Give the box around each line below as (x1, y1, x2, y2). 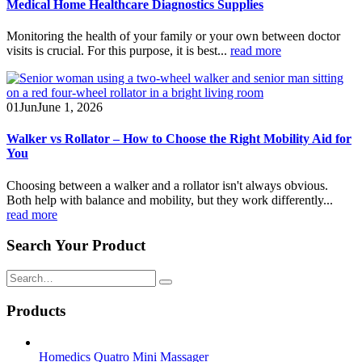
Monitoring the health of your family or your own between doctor (6, 29, 340, 44)
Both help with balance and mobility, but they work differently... (6, 192, 333, 207)
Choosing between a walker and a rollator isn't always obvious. (6, 178, 328, 192)
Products (6, 301, 65, 319)
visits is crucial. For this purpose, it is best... (6, 44, 230, 58)
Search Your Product (6, 237, 145, 255)
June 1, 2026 (37, 100, 103, 115)
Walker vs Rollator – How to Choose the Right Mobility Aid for (6, 132, 351, 146)
